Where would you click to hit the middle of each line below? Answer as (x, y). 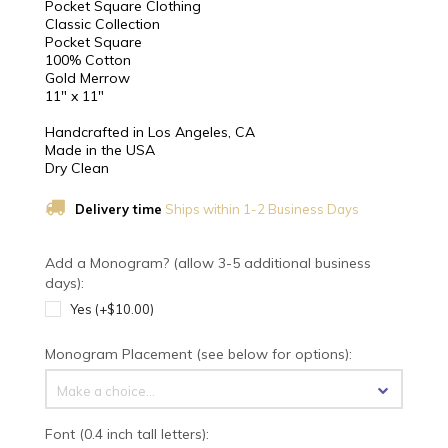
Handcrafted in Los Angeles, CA (150, 132)
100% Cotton (88, 60)
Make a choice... (106, 391)
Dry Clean (77, 168)
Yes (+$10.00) (112, 309)
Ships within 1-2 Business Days (260, 209)
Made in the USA (100, 150)
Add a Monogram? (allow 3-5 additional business (208, 263)
